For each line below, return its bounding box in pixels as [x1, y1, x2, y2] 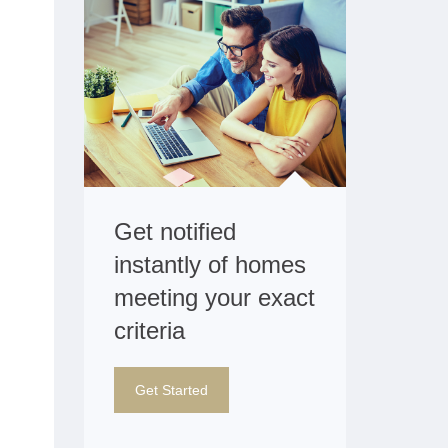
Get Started [134, 382, 208, 399]
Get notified [113, 218, 236, 246]
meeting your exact [113, 284, 315, 312]
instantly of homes [113, 251, 306, 279]
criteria [113, 317, 185, 345]
